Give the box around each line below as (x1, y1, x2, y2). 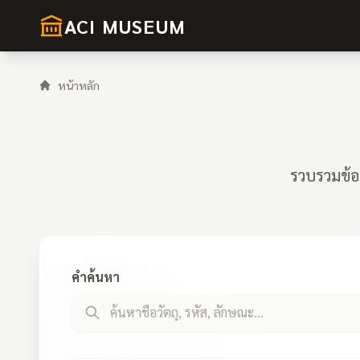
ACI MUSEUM (64, 13, 186, 39)
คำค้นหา (72, 268, 120, 285)
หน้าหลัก (58, 78, 100, 92)
